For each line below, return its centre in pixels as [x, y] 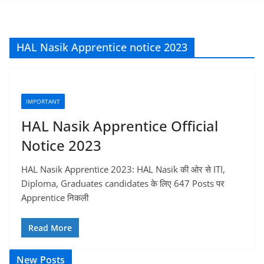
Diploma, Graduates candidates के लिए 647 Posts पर [123, 183]
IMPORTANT [43, 101]
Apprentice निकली [55, 197]
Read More [50, 227]
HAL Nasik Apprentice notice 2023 [102, 47]
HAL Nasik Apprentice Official [120, 126]
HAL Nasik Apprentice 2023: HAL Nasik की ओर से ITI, [123, 169]
